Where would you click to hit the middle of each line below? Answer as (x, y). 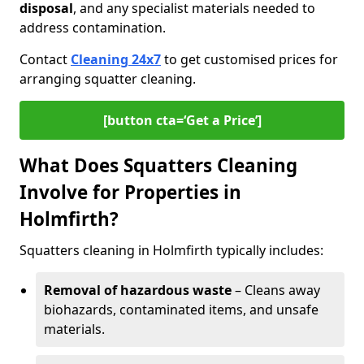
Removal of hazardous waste (138, 290)
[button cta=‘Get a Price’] (182, 120)
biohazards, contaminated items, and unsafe (181, 310)
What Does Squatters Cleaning (158, 165)
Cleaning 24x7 (116, 59)
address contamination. (93, 28)
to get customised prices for (249, 59)
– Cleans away (276, 290)
